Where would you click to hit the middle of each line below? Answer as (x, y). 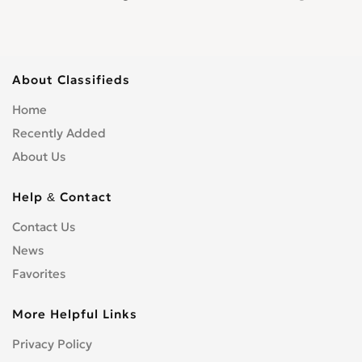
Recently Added (59, 133)
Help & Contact (62, 197)
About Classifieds (71, 80)
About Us (39, 156)
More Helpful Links (75, 314)
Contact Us (44, 227)
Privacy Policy (52, 344)
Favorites (39, 274)
